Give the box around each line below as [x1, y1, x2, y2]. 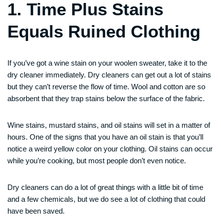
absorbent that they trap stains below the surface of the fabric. [7, 94, 205, 103]
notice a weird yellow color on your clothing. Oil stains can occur [7, 145, 213, 153]
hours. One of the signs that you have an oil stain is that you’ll [7, 133, 203, 141]
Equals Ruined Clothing [7, 22, 200, 41]
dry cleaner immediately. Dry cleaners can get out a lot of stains [7, 71, 211, 79]
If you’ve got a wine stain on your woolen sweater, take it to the [7, 59, 207, 67]
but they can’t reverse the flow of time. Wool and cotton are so [7, 82, 205, 91]
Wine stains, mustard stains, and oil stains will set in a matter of [7, 121, 210, 129]
